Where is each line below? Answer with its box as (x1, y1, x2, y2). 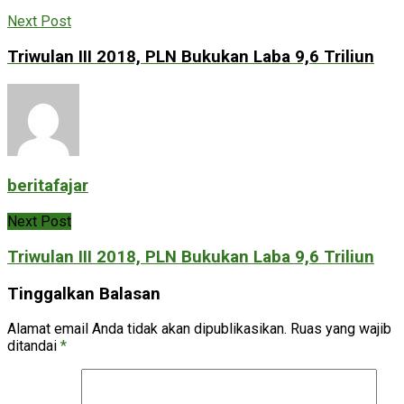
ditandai (7, 337, 60, 355)
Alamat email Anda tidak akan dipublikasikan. (7, 320, 287, 338)
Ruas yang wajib (290, 320, 391, 338)
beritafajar (7, 176, 88, 197)
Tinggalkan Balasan (7, 283, 161, 304)
